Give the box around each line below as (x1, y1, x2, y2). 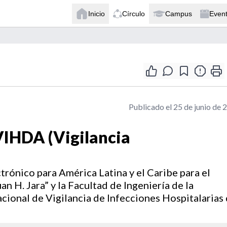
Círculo (122, 9, 145, 18)
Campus (165, 9, 192, 18)
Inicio (88, 9, 105, 18)
